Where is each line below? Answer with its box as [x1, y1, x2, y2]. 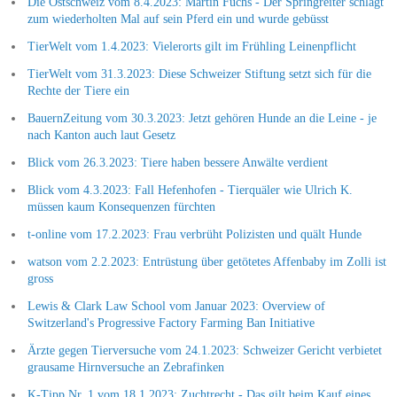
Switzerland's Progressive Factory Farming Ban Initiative [27, 315, 315, 330]
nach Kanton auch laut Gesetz [27, 128, 175, 142]
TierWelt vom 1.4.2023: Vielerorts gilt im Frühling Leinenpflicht [27, 39, 356, 53]
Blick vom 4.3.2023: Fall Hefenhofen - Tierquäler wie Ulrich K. [27, 183, 353, 197]
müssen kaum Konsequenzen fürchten [27, 199, 215, 214]
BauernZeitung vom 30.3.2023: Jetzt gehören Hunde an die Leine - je [27, 111, 377, 125]
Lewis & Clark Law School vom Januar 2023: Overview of [27, 299, 325, 313]
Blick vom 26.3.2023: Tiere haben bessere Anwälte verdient [27, 155, 328, 169]
